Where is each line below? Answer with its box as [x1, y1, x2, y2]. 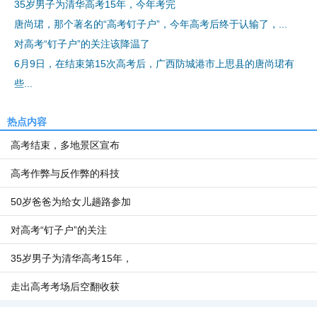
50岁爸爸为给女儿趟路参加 [11, 196, 131, 207]
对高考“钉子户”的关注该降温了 [14, 38, 150, 50]
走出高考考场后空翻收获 [11, 281, 120, 292]
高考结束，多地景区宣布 [11, 139, 120, 151]
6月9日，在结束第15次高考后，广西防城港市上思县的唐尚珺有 [14, 58, 294, 69]
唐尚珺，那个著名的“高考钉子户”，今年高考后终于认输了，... [14, 18, 287, 30]
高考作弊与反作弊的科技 [11, 168, 120, 179]
